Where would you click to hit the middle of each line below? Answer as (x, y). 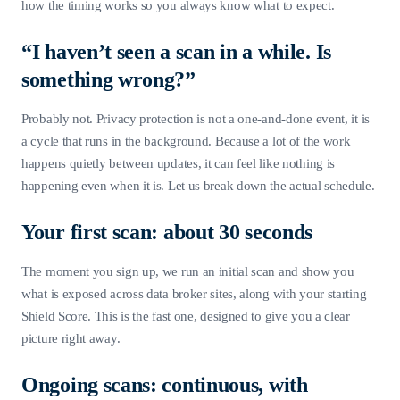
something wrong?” (108, 79)
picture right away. (71, 338)
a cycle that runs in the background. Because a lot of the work (186, 141)
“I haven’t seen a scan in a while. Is (176, 51)
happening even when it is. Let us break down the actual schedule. (198, 185)
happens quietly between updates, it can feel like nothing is (179, 163)
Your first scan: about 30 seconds (167, 232)
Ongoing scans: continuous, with (165, 384)
